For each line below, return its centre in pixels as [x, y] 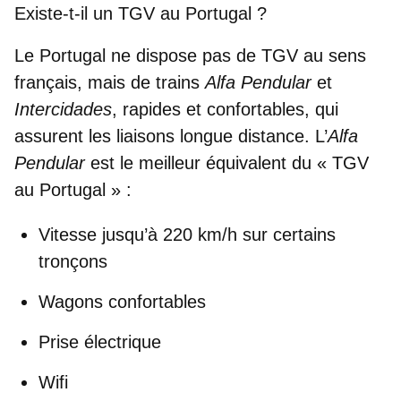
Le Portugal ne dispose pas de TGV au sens [190, 55]
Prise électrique [100, 341]
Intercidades [63, 109]
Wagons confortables [122, 301]
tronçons [73, 261]
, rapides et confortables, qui [225, 109]
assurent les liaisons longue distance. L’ [171, 136]
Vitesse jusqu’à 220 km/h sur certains [187, 234]
